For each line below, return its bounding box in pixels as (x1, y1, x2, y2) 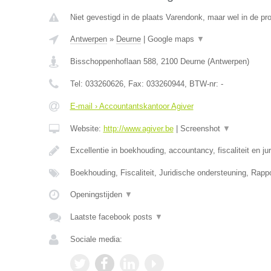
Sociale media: (70, 235, 122, 244)
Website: (70, 124, 103, 133)
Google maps (147, 34, 197, 44)
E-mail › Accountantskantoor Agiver (70, 102, 194, 111)
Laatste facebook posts (70, 212, 155, 221)
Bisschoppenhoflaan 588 (70, 57, 156, 66)
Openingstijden (70, 190, 125, 199)
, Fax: (123, 79, 146, 88)
